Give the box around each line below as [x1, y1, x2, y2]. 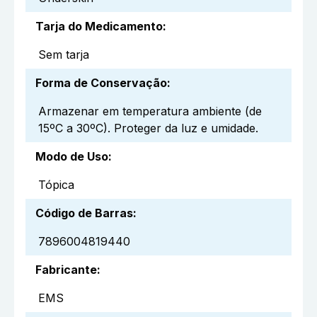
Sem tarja [38, 47, 89, 62]
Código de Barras [35, 206, 133, 221]
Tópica [38, 178, 74, 192]
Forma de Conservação [35, 76, 167, 91]
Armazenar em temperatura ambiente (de [38, 104, 262, 119]
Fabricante [35, 263, 97, 277]
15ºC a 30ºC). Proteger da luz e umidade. [38, 121, 258, 136]
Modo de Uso [35, 149, 108, 164]
